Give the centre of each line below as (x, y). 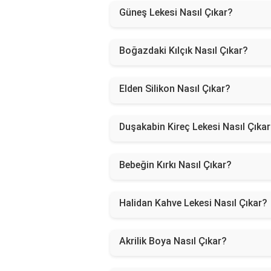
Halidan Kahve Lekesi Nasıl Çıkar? (193, 203)
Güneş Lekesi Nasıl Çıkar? (176, 12)
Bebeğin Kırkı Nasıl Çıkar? (175, 165)
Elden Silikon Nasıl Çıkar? (175, 88)
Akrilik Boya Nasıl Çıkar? (173, 241)
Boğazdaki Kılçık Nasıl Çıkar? (184, 50)
